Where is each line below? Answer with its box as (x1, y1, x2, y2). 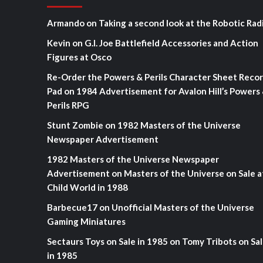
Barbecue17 (46, 202, 97, 213)
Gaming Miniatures (46, 216, 126, 227)
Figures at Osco (46, 52, 112, 62)
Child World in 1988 (46, 182, 128, 193)
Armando (46, 18, 85, 28)
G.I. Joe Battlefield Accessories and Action (84, 38, 258, 48)
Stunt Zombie (46, 120, 103, 130)
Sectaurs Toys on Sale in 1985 (46, 236, 168, 247)
